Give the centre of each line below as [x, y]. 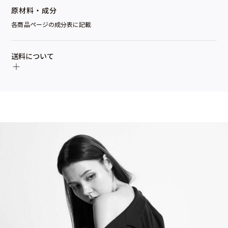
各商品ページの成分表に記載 [51, 24]
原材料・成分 [34, 10]
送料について [33, 56]
